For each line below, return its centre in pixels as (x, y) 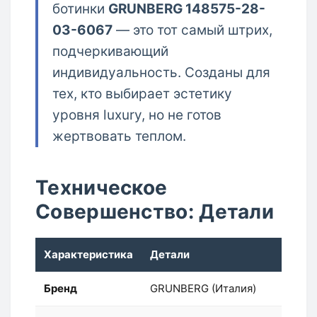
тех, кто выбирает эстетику (142, 94)
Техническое (102, 188)
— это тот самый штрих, (192, 30)
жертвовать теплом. (119, 136)
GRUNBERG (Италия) (203, 288)
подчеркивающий (110, 51)
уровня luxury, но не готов (137, 115)
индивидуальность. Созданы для (161, 73)
